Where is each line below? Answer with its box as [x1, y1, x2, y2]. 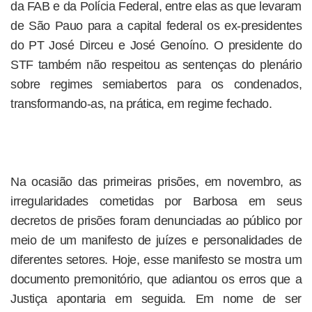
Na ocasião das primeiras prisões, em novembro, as [10, 175, 302, 189]
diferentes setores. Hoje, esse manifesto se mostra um [10, 253, 302, 267]
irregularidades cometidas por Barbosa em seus [10, 194, 302, 208]
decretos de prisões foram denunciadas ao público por [10, 214, 302, 228]
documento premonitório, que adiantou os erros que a [10, 272, 302, 286]
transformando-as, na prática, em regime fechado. [10, 97, 272, 111]
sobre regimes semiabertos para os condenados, [10, 77, 302, 91]
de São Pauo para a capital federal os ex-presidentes [10, 19, 302, 33]
